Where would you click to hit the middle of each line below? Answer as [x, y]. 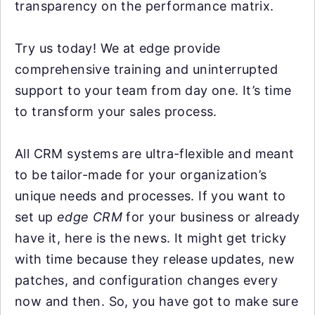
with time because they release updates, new [155, 259]
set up [36, 217]
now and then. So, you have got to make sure [157, 301]
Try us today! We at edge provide [118, 48]
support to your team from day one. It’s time [153, 90]
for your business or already [211, 217]
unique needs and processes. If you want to [150, 196]
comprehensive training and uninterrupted [146, 69]
